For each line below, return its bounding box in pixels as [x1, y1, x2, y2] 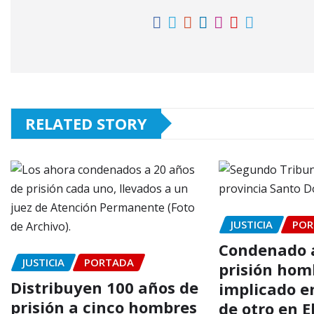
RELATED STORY [25, 112, 147, 134]
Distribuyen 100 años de [11, 277, 198, 299]
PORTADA [84, 254, 134, 269]
